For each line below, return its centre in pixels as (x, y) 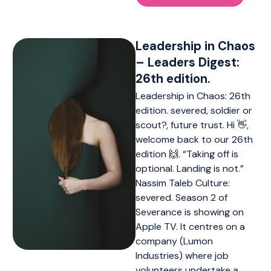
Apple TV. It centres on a (190, 226)
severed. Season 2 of (181, 197)
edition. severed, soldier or (194, 110)
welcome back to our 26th (194, 139)
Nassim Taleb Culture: (183, 183)
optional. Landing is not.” (190, 168)
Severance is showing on (190, 212)
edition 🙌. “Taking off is (187, 154)
